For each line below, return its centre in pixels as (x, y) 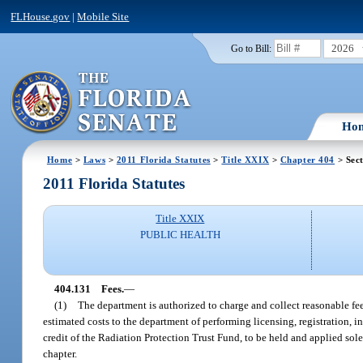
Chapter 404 (307, 159)
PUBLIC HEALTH (180, 235)
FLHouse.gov (41, 16)
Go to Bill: (251, 48)
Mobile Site (103, 16)
